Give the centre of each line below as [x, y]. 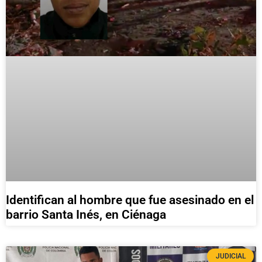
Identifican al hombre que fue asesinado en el [130, 200]
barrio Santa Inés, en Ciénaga [86, 214]
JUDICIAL [230, 256]
